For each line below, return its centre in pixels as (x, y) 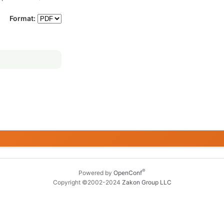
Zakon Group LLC (146, 182)
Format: (22, 18)
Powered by (96, 173)
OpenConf (128, 173)
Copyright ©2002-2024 (87, 182)
